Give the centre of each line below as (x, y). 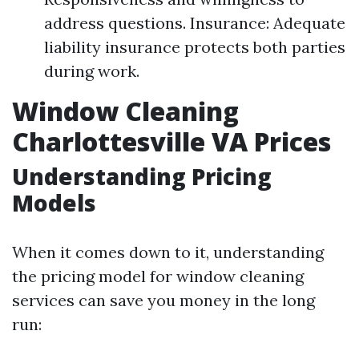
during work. (92, 71)
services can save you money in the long (163, 300)
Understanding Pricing (142, 176)
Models (54, 203)
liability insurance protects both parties (195, 47)
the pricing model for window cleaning (158, 276)
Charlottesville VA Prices (171, 141)
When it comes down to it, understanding (168, 252)
